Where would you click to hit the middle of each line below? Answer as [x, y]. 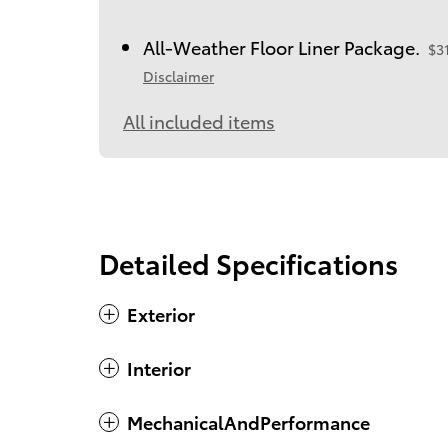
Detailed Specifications [248, 262]
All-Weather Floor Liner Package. [281, 46]
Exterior [161, 313]
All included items [199, 120]
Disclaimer [178, 75]
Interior [159, 367]
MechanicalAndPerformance [248, 421]
